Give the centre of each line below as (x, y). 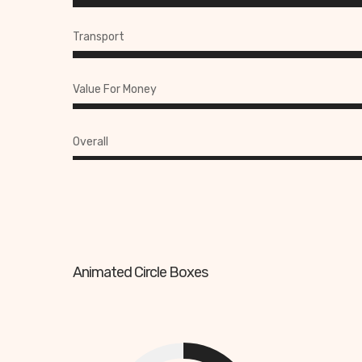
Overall (90, 142)
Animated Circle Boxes (140, 273)
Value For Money (115, 90)
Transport (99, 37)
